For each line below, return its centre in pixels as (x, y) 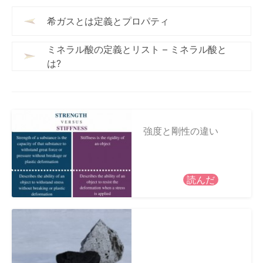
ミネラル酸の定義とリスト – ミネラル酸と (137, 50)
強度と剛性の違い (181, 131)
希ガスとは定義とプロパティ (108, 21)
